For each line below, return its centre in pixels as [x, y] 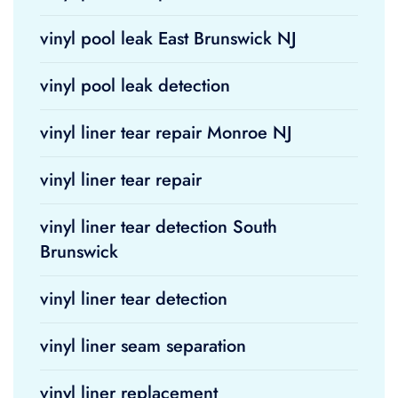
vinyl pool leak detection [135, 86]
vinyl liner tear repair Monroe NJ [166, 133]
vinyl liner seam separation [143, 346]
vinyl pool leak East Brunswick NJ [168, 39]
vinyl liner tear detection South [159, 227]
